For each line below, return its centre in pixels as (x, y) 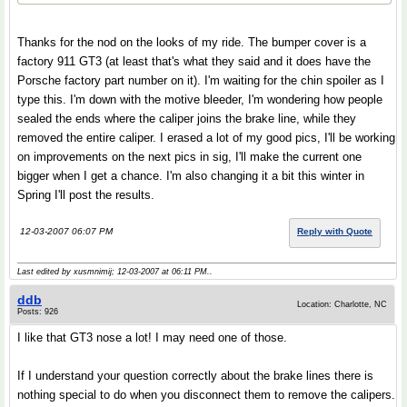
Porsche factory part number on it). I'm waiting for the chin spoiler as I (201, 80)
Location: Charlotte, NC (342, 304)
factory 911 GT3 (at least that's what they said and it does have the (194, 61)
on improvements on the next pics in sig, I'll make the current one (189, 157)
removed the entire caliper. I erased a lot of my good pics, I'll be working (206, 138)
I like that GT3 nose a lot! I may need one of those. (152, 338)
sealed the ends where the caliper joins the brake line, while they (187, 119)
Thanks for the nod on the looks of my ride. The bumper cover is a (192, 42)
